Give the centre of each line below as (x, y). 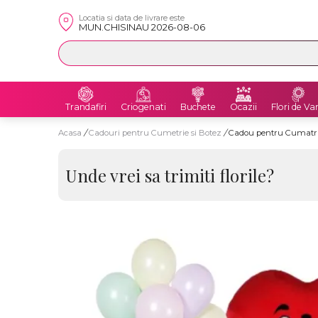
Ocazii (243, 107)
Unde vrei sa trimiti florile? (169, 175)
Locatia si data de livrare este (132, 18)
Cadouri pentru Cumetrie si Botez (156, 133)
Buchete (198, 107)
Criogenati (143, 107)
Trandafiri (86, 107)
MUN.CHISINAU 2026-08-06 (142, 27)
